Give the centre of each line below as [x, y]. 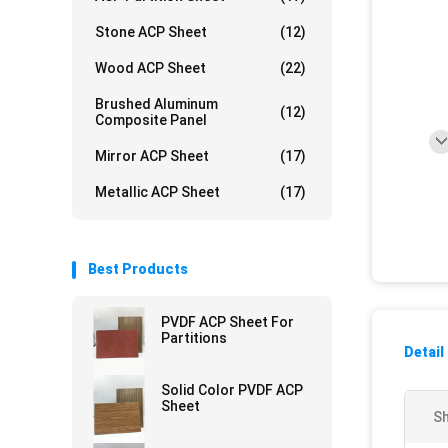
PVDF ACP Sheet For [227, 322]
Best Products [138, 269]
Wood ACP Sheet [150, 68]
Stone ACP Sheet [151, 32]
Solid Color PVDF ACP [232, 390]
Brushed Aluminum [156, 104]
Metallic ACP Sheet [157, 192]
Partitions [194, 338]
